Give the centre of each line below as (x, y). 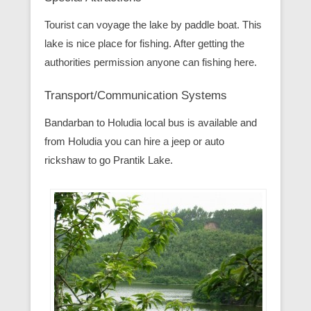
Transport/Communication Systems (136, 95)
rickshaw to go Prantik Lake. (109, 160)
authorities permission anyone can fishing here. (151, 62)
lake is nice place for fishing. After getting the (144, 43)
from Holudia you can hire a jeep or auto (134, 141)
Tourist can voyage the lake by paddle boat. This (153, 24)
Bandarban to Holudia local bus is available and (151, 122)
